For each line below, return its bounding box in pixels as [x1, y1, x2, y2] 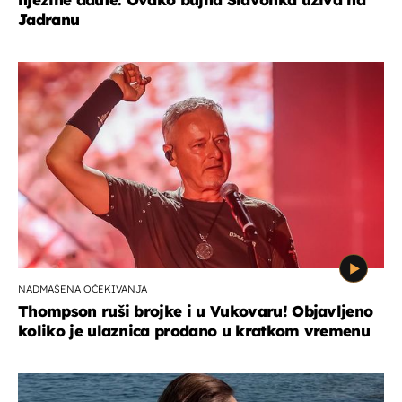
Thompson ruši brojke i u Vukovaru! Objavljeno [18, 301, 373, 320]
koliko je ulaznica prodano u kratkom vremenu [18, 320, 371, 340]
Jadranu [18, 9, 80, 29]
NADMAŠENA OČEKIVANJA [18, 282, 147, 295]
